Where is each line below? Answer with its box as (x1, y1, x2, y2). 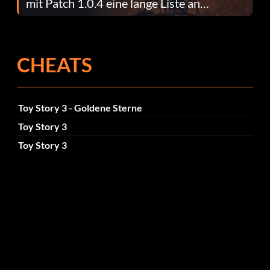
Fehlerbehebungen (26, 13, 122, 28)
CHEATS (17, 52, 92, 77)
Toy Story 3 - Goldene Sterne (17, 101, 142, 113)
